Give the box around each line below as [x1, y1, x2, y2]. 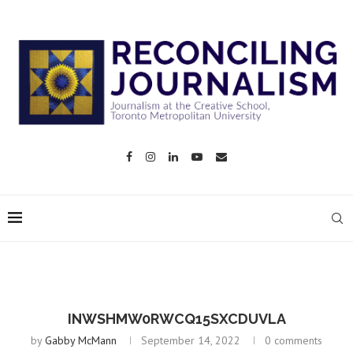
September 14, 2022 [141, 333, 240, 347]
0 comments [265, 333, 322, 347]
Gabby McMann [45, 333, 117, 347]
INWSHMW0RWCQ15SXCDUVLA [67, 310, 286, 327]
